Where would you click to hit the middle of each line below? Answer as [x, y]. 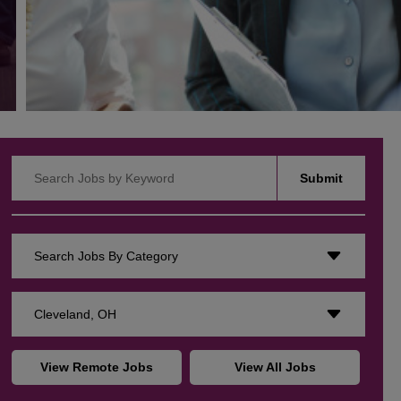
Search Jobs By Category [107, 256]
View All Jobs [275, 367]
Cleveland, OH [76, 315]
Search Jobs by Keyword [81, 164]
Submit [321, 179]
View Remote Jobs [97, 367]
